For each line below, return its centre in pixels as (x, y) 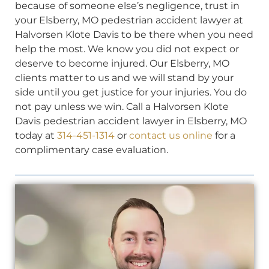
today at (36, 135)
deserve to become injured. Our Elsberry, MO (122, 63)
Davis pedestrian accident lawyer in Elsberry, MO (131, 121)
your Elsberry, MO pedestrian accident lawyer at (129, 20)
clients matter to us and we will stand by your (124, 77)
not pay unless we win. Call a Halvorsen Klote (122, 106)
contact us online (171, 135)
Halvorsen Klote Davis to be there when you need (134, 34)
